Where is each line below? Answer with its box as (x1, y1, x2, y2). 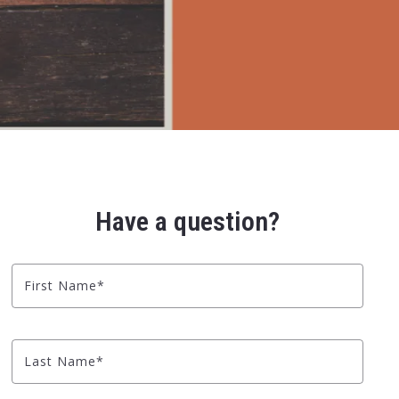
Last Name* (24, 352, 105, 370)
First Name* (24, 276, 106, 294)
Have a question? (95, 205, 281, 237)
